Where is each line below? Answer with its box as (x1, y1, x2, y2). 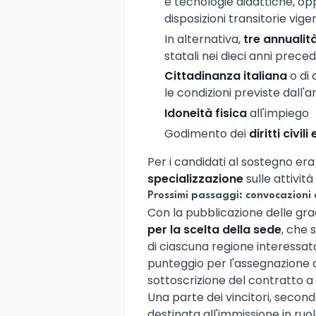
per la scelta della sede (147, 221, 281, 238)
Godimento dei (164, 125, 249, 142)
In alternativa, (164, 30, 243, 47)
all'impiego (247, 105, 309, 122)
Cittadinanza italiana (164, 68, 287, 85)
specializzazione (147, 170, 243, 187)
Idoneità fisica (164, 105, 247, 122)
